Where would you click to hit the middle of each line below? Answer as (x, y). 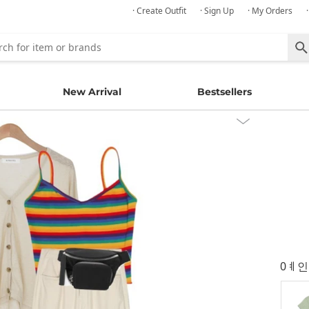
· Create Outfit (159, 11)
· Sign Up (217, 11)
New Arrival (92, 92)
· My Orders (270, 11)
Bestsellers (225, 92)
